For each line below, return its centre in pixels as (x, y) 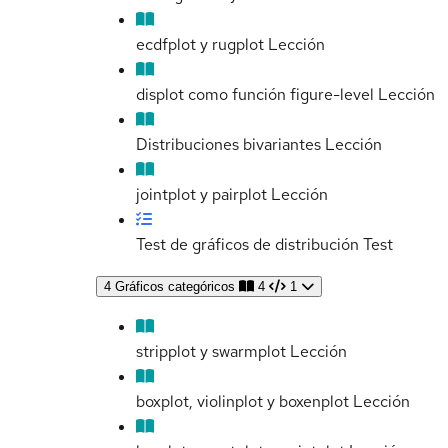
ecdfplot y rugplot (200, 45)
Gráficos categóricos (175, 287)
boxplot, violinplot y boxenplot (242, 402)
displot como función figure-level (255, 95)
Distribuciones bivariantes (228, 145)
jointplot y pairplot (201, 195)
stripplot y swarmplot (211, 352)
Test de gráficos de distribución (247, 245)
